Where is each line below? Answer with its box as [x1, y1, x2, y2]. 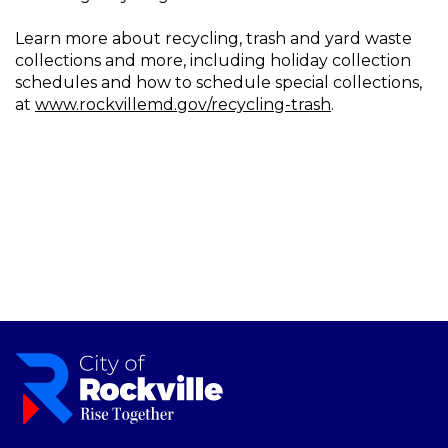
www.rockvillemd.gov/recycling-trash [35, 95, 331, 114]
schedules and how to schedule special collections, [15, 73, 422, 92]
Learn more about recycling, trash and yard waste [15, 29, 412, 48]
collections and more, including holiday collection [15, 51, 411, 70]
